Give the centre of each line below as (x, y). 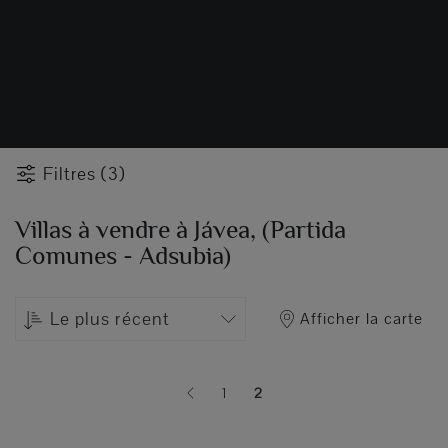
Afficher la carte (361, 318)
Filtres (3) (84, 173)
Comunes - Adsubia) (123, 256)
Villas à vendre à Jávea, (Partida (180, 230)
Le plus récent (110, 318)
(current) (281, 400)
